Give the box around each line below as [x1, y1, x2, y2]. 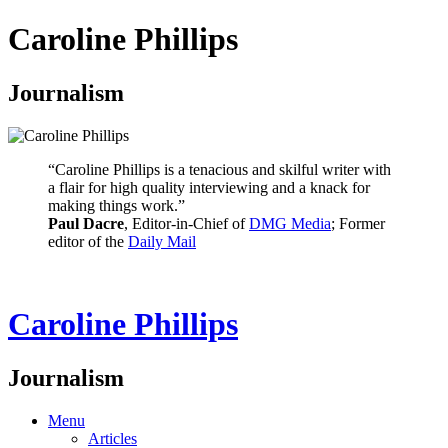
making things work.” [48, 196, 185, 214]
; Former [331, 214, 385, 232]
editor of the [48, 232, 128, 250]
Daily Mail [128, 232, 196, 250]
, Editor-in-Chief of [124, 214, 249, 232]
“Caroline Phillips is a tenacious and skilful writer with [48, 160, 391, 178]
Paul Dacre [48, 214, 124, 232]
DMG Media [249, 214, 331, 232]
